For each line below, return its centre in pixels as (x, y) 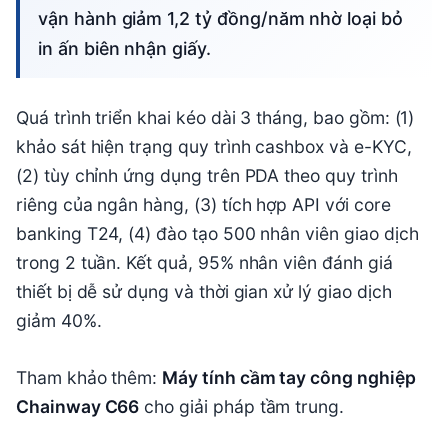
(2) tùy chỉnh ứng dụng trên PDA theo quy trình (207, 176)
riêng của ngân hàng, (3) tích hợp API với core (203, 205)
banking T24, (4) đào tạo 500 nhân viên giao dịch (217, 234)
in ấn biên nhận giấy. (124, 49)
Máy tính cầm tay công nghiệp (289, 378)
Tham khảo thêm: (89, 378)
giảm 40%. (59, 321)
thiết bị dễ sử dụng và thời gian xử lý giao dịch (204, 292)
